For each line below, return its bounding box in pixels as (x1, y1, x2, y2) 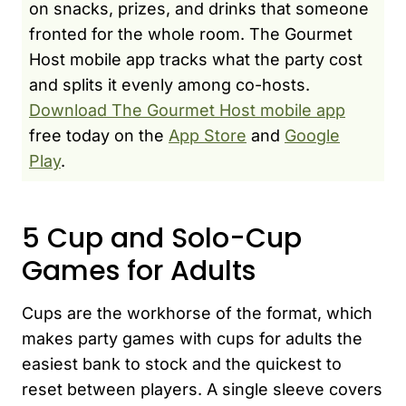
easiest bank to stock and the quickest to (22, 353, 342, 373)
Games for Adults (22, 251, 256, 290)
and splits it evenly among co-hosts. (29, 74, 310, 94)
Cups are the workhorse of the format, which (22, 303, 372, 323)
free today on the (29, 125, 169, 145)
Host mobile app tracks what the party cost (29, 49, 362, 69)
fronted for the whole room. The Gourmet (29, 24, 353, 43)
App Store (169, 125, 246, 145)
